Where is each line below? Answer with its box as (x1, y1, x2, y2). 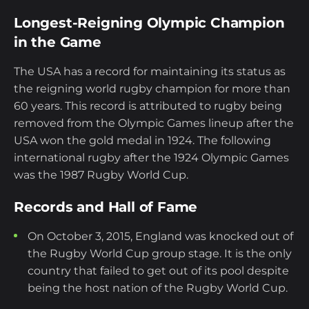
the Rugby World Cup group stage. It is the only (28, 247, 292, 261)
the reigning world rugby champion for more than (14, 82, 290, 96)
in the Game (14, 34, 101, 51)
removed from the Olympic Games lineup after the (14, 117, 294, 130)
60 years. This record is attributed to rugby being (14, 99, 282, 113)
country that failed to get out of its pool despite (28, 264, 289, 278)
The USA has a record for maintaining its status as (14, 65, 286, 79)
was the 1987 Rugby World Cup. (14, 168, 191, 182)
